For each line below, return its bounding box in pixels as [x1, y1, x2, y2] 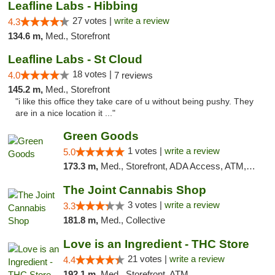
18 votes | [72, 69, 114, 79]
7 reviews [114, 70, 153, 80]
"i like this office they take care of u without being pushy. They [15, 97, 254, 106]
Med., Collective [100, 215, 165, 225]
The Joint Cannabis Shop [63, 184, 206, 196]
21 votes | [127, 254, 169, 264]
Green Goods [63, 130, 139, 142]
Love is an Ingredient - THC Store [63, 238, 249, 250]
